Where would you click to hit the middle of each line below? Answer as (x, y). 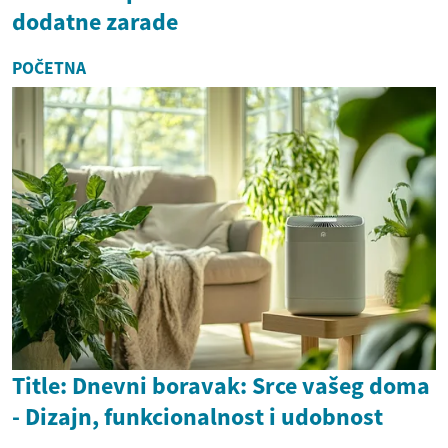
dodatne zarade (95, 22)
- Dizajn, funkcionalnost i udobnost (197, 416)
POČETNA (49, 68)
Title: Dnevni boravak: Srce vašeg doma (221, 385)
